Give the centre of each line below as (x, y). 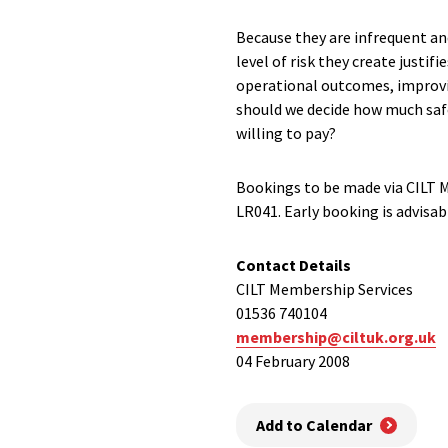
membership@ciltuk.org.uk (336, 337)
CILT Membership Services (324, 289)
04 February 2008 (293, 361)
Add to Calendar (314, 425)
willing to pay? (286, 133)
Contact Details (293, 265)
